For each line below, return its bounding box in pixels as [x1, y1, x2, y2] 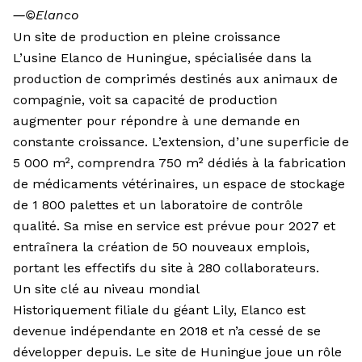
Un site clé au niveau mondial [13, 281, 200, 297]
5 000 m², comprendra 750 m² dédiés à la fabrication [13, 155, 346, 171]
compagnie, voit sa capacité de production [13, 92, 277, 108]
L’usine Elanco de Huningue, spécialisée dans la [13, 50, 312, 66]
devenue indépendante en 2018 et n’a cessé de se [13, 323, 321, 339]
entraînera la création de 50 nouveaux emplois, [13, 239, 309, 255]
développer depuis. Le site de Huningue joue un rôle [13, 344, 342, 360]
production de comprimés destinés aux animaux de [13, 71, 338, 87]
